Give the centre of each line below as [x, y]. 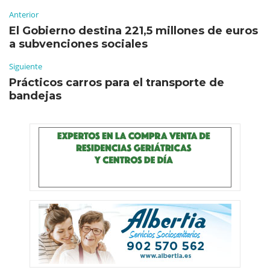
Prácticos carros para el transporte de [117, 83]
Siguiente [26, 67]
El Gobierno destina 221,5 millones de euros [133, 31]
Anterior [24, 15]
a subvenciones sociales [78, 44]
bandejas [35, 96]
